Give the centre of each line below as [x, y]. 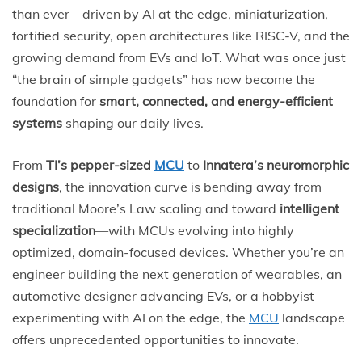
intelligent [309, 208]
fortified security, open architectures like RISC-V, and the [181, 35]
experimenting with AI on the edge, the [130, 317]
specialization [54, 230]
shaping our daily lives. [133, 122]
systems [37, 122]
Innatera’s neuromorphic [276, 164]
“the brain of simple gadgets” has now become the [164, 79]
